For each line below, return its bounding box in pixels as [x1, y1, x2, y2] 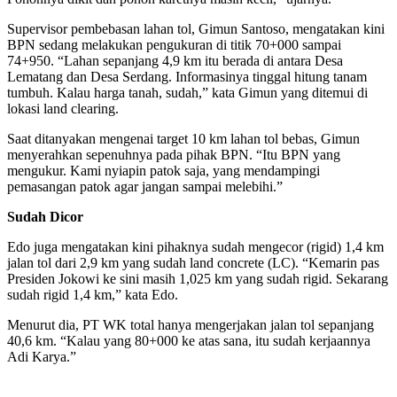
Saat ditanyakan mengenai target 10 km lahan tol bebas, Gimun [7, 130, 360, 146]
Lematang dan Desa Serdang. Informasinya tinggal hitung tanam [7, 68, 367, 84]
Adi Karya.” [7, 348, 76, 364]
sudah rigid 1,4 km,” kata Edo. [7, 286, 178, 302]
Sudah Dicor [7, 208, 83, 224]
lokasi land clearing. [7, 100, 119, 116]
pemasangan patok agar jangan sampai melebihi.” [7, 178, 283, 194]
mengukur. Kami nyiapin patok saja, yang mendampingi [7, 162, 320, 178]
